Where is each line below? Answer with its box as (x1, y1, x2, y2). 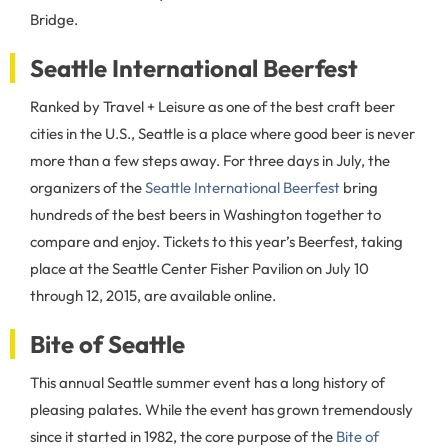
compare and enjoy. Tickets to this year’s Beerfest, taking (30, 232, 403, 251)
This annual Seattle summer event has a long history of (30, 373, 385, 392)
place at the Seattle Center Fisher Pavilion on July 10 (30, 259, 369, 278)
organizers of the (30, 178, 145, 197)
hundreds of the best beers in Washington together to (30, 205, 381, 224)
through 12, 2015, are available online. (30, 286, 276, 305)
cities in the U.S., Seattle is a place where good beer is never (30, 124, 415, 143)
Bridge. (30, 10, 78, 29)
